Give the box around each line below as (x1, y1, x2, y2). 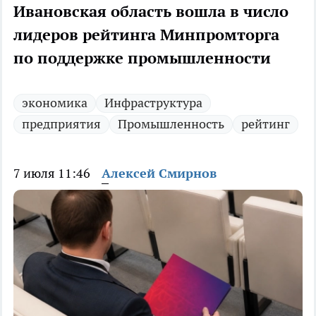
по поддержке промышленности (13, 48, 271, 68)
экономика (22, 95, 87, 111)
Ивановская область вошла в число (13, 1, 288, 22)
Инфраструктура (104, 95, 202, 111)
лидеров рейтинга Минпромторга (13, 25, 279, 45)
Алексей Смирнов (102, 165, 217, 182)
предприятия (22, 116, 101, 133)
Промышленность (118, 116, 224, 133)
